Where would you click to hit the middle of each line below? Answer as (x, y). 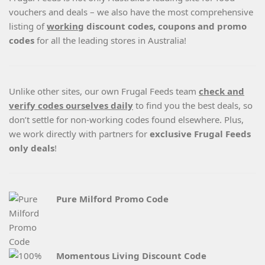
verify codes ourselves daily (71, 106)
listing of (28, 26)
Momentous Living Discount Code (131, 256)
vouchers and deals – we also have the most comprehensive (131, 12)
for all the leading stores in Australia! (112, 41)
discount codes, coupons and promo (165, 26)
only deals (32, 148)
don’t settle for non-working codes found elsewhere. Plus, (126, 120)
